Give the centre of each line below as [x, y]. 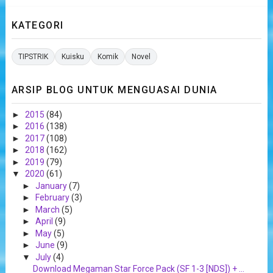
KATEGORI [37, 25]
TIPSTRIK [33, 56]
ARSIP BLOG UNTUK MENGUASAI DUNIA [114, 90]
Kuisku [73, 56]
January [52, 186]
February [53, 198]
